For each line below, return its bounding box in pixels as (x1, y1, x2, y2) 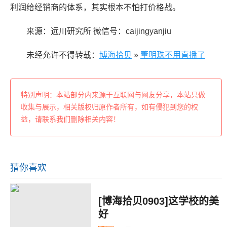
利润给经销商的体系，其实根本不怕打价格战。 (10, 3, 180, 12)
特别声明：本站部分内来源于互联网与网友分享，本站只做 (21, 91, 205, 99)
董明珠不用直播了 (140, 51, 205, 59)
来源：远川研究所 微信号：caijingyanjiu (26, 27, 171, 35)
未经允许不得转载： (26, 51, 99, 59)
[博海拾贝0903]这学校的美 (98, 195, 219, 207)
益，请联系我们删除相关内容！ (21, 116, 120, 123)
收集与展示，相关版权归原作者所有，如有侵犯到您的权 (21, 103, 198, 111)
